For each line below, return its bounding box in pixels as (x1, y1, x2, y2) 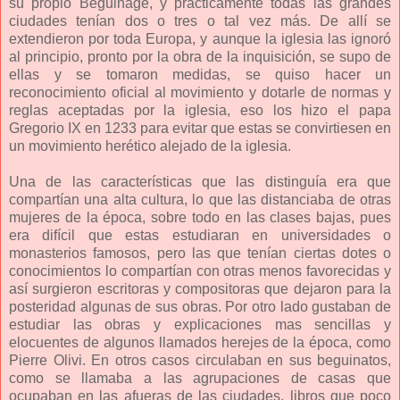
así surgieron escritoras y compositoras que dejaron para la (9, 280, 391, 296)
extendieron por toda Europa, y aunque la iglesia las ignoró (9, 30, 391, 46)
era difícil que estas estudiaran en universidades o (9, 227, 391, 243)
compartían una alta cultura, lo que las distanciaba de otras (9, 191, 391, 207)
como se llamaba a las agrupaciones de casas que (9, 370, 391, 386)
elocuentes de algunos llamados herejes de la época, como (9, 334, 391, 350)
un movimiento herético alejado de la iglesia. (9, 137, 291, 154)
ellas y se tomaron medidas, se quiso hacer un (9, 66, 391, 82)
